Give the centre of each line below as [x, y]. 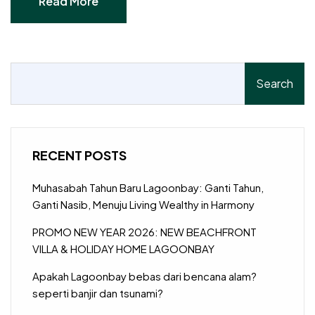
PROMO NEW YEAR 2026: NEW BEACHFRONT [144, 231]
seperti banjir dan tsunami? [98, 292]
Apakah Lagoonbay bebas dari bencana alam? [144, 276]
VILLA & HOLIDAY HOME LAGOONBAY [123, 248]
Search [275, 83]
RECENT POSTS [79, 155]
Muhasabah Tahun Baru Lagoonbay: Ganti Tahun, [148, 187]
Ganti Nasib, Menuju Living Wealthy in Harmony [143, 204]
